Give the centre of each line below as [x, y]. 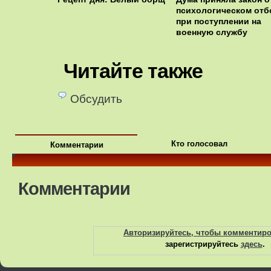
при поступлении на [218, 21]
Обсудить [96, 99]
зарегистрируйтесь [203, 244]
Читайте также [133, 71]
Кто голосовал [199, 144]
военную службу [211, 32]
